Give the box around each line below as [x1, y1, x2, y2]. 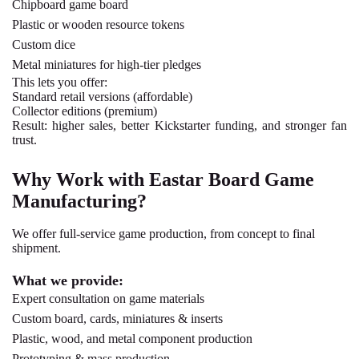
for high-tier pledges [96, 58, 201, 72]
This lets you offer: [12, 75, 107, 90]
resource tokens [103, 18, 184, 32]
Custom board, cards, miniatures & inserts [12, 312, 223, 326]
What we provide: [12, 272, 123, 289]
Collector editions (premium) [12, 104, 157, 119]
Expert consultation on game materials [12, 292, 204, 306]
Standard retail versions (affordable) [12, 90, 192, 104]
